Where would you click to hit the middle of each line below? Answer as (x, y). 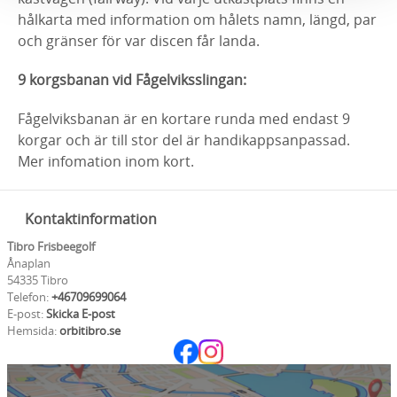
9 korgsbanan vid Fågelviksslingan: (132, 80)
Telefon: (27, 297)
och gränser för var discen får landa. (140, 41)
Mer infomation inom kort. (106, 161)
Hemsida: (33, 331)
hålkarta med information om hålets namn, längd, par (197, 19)
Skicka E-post (80, 314)
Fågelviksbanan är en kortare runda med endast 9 (184, 119)
